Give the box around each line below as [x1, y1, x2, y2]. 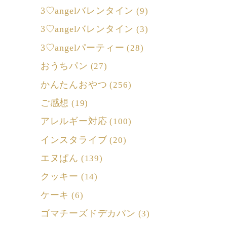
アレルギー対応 [40, 116, 107, 127]
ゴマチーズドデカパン [40, 208, 136, 219]
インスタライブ [40, 134, 107, 145]
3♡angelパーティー [40, 42, 125, 53]
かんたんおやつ [40, 79, 107, 90]
